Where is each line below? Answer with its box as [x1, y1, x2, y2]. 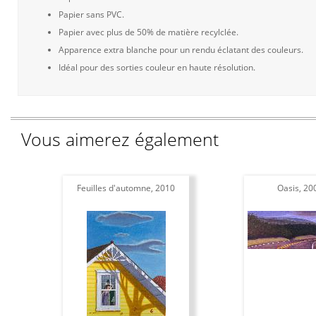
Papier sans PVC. [59, 8, 124, 20]
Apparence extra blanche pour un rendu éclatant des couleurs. [59, 44, 303, 56]
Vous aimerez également [21, 127, 219, 151]
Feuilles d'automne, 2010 [77, 182, 175, 194]
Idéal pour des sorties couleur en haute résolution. [59, 61, 255, 73]
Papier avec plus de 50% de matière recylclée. [59, 26, 238, 38]
